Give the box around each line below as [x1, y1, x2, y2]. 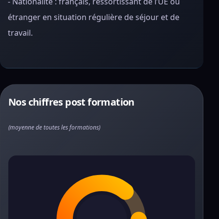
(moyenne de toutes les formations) [8, 123, 100, 131]
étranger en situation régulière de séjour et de [8, 12, 179, 22]
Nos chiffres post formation [8, 95, 134, 109]
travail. [8, 27, 33, 38]
